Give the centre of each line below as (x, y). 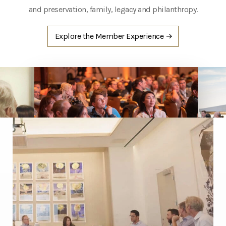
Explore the (75, 36)
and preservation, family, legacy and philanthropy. (113, 9)
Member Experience (129, 36)
